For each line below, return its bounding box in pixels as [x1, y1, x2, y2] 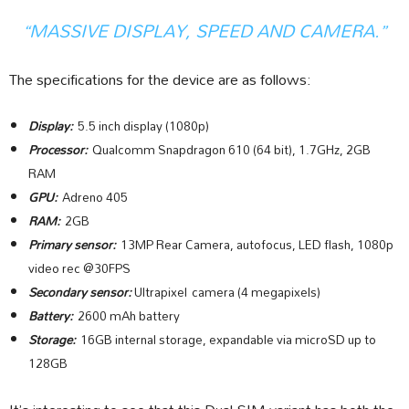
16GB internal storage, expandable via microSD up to [80, 326, 376, 352]
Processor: [28, 136, 92, 163]
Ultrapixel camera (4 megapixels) [131, 278, 320, 305]
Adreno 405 [62, 184, 128, 210]
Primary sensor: [28, 231, 121, 257]
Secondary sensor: [28, 278, 131, 305]
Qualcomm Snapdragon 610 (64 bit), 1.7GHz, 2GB [92, 136, 371, 163]
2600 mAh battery [78, 302, 180, 329]
